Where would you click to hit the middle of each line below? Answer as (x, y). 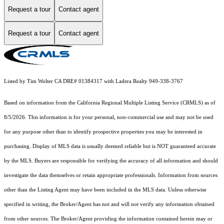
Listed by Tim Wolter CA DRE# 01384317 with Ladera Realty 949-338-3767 (93, 81)
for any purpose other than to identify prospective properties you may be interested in (103, 132)
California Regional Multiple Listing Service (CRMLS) (140, 103)
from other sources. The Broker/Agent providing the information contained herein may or (108, 219)
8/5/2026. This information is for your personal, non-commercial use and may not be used (109, 117)
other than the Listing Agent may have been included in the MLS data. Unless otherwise (105, 190)
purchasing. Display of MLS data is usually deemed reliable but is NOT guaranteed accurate (110, 146)
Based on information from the (40, 103)
